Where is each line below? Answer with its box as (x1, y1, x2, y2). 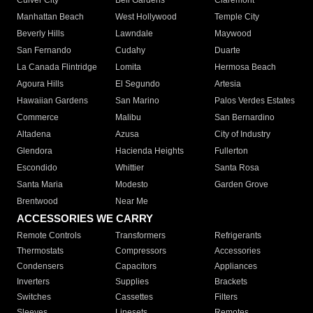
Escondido (17, 163, 57, 173)
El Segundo (115, 79, 161, 89)
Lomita (115, 62, 142, 73)
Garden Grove (214, 180, 268, 190)
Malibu (115, 112, 142, 123)
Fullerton (214, 146, 248, 156)
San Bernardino (214, 112, 275, 123)
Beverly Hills (17, 29, 64, 39)
